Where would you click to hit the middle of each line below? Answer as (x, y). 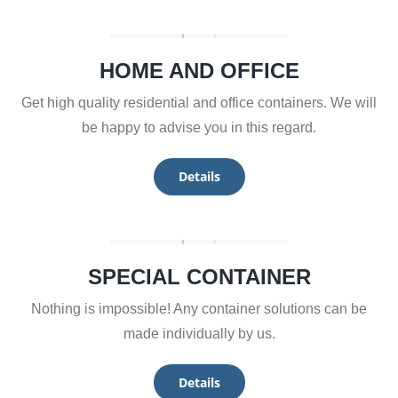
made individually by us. (199, 333)
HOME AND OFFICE (199, 71)
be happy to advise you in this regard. (199, 128)
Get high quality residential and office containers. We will (199, 103)
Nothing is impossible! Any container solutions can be (199, 308)
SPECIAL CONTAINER (199, 276)
